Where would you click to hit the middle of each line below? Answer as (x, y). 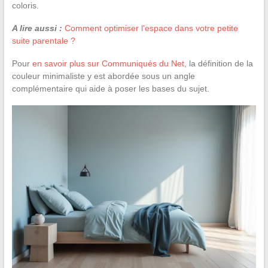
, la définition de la (218, 63)
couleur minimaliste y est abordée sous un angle (103, 76)
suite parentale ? (43, 40)
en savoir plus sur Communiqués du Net (108, 63)
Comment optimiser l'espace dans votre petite (151, 28)
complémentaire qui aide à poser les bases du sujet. (110, 88)
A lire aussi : (37, 28)
